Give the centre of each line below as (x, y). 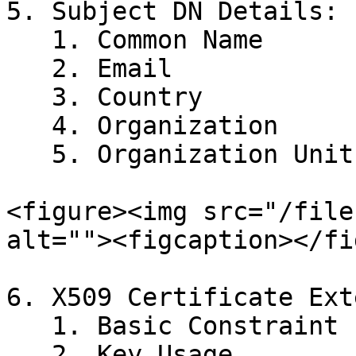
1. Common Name (29, 40)
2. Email (29, 68)
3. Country (29, 97)
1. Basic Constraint (29, 326)
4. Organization (29, 126)
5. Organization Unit (29, 154)
